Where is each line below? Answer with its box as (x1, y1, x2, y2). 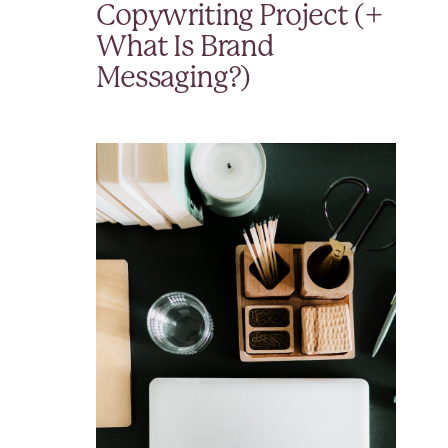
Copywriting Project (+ (96, 3, 383, 31)
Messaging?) (96, 65, 251, 93)
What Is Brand (96, 34, 274, 62)
